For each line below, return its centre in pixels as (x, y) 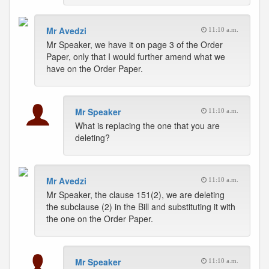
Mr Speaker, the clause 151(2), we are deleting (135, 195)
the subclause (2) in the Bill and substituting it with (141, 207)
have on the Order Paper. (95, 68)
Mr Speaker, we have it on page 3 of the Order (134, 44)
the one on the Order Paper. (100, 219)
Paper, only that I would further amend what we (136, 56)
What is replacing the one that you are (147, 125)
